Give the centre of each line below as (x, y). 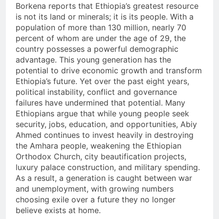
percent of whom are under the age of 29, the (101, 38)
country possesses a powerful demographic (97, 49)
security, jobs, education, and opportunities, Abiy (106, 124)
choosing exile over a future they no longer (96, 200)
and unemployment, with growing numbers (95, 189)
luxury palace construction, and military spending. (108, 167)
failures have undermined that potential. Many (100, 103)
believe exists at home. (58, 210)
